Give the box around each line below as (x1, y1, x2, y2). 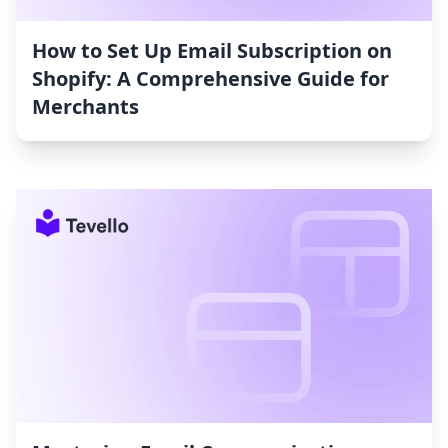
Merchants (32, 93, 139, 121)
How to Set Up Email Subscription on (32, 37, 392, 65)
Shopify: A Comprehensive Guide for (32, 65, 389, 93)
